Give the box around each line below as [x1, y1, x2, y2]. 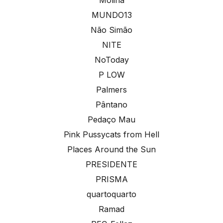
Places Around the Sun [67, 144, 156, 154]
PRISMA [95, 174, 128, 184]
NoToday [94, 54, 129, 65]
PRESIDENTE [86, 159, 137, 169]
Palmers [96, 84, 127, 95]
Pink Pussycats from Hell [64, 129, 159, 139]
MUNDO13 [91, 9, 132, 20]
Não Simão [91, 24, 132, 35]
